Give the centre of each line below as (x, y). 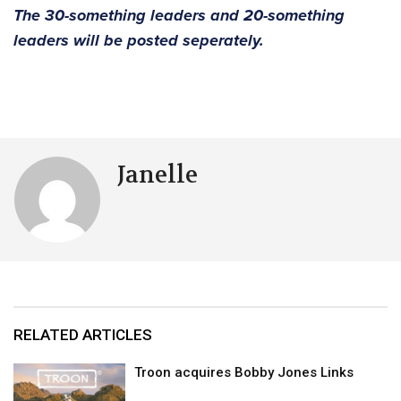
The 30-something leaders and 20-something (179, 16)
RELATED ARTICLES (83, 335)
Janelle (158, 175)
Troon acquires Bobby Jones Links (244, 373)
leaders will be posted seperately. (139, 41)
